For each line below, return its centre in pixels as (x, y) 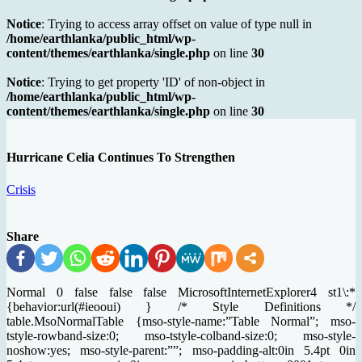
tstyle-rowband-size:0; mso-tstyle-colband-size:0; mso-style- (181, 335)
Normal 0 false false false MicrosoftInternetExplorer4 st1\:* (181, 292)
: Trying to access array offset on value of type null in (177, 24)
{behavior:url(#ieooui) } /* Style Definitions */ (181, 306)
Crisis (21, 189)
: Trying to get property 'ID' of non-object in (153, 82)
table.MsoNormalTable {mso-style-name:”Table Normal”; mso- (181, 321)
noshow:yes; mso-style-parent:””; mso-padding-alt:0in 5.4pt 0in (181, 350)
